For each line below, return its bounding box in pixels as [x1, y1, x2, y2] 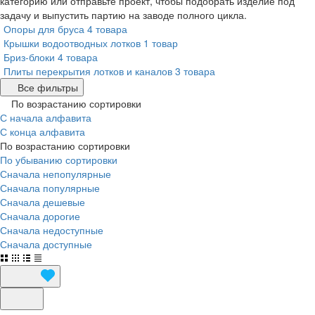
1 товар [143, 36, 178, 50]
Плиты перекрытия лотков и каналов [4, 64, 172, 78]
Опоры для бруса [4, 22, 84, 36]
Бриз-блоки [4, 50, 55, 64]
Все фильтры [18, 80, 78, 94]
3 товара [175, 64, 215, 78]
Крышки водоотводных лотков [4, 36, 141, 50]
